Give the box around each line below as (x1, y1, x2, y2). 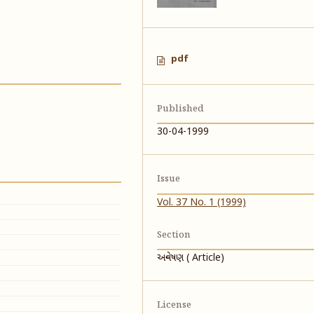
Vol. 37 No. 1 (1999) (157, 196, 247, 210)
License (157, 298, 192, 312)
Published (157, 102, 205, 116)
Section (157, 228, 191, 242)
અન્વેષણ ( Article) (157, 251, 225, 265)
